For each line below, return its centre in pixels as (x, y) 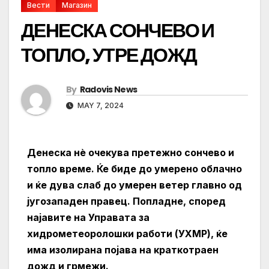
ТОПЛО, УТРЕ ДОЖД (109, 55)
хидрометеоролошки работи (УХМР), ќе (127, 234)
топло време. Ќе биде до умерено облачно (134, 169)
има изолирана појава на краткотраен (123, 250)
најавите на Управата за (88, 218)
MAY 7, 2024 (100, 106)
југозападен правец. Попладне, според (126, 201)
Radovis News (108, 90)
